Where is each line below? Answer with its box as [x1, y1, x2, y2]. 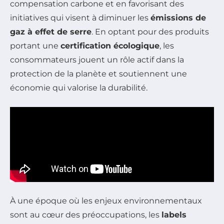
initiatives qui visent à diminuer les [10, 13, 150, 22]
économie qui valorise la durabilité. [10, 83, 147, 92]
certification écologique [60, 41, 159, 50]
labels [161, 210, 186, 219]
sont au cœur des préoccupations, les [10, 210, 161, 219]
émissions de [150, 13, 206, 22]
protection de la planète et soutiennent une [10, 69, 187, 78]
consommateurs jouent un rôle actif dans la [10, 55, 184, 64]
